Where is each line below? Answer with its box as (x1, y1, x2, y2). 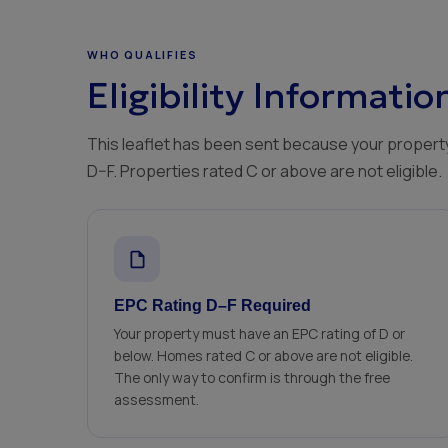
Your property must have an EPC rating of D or (114, 324, 405, 343)
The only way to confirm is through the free (114, 368, 390, 387)
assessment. (114, 390, 199, 409)
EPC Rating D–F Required (114, 297, 311, 314)
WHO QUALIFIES (87, 47, 198, 62)
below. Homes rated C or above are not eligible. (114, 346, 413, 365)
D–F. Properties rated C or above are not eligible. (87, 160, 442, 182)
